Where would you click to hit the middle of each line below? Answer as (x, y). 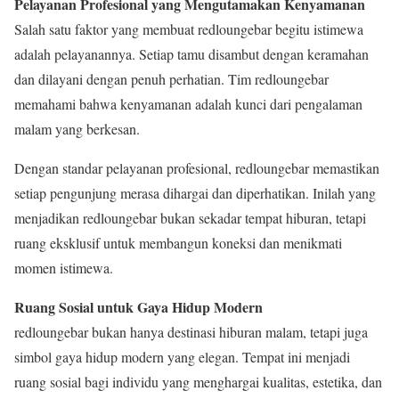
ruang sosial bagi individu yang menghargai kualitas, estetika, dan (198, 382)
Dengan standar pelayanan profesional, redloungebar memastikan (197, 168)
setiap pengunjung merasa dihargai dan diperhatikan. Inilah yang (195, 193)
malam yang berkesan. (77, 129)
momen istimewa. (64, 268)
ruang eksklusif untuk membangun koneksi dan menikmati (178, 243)
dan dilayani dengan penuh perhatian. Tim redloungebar (171, 79)
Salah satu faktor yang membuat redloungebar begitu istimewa (189, 29)
